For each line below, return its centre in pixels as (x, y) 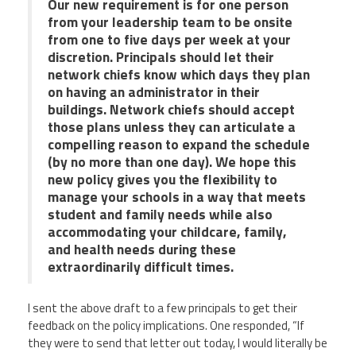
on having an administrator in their (154, 91)
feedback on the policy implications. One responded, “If (166, 325)
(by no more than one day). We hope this (172, 161)
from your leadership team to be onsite (170, 21)
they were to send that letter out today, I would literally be (178, 342)
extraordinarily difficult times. (142, 266)
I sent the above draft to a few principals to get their (163, 308)
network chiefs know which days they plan (179, 74)
